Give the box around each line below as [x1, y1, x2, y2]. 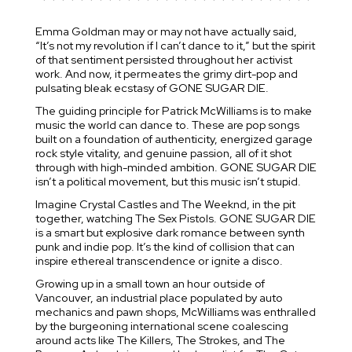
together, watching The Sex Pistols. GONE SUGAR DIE [35, 211, 316, 225]
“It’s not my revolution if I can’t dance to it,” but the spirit [35, 38, 315, 53]
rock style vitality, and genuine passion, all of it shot [35, 145, 291, 160]
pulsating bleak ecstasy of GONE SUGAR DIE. [35, 80, 269, 95]
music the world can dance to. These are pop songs [35, 117, 299, 132]
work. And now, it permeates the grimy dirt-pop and [35, 66, 298, 81]
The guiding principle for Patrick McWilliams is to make [35, 103, 312, 118]
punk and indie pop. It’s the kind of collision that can [35, 239, 295, 254]
